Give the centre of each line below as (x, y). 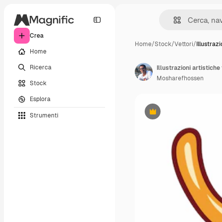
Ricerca (41, 67)
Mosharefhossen (180, 78)
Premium (165, 115)
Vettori (184, 44)
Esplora (40, 99)
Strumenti (44, 115)
